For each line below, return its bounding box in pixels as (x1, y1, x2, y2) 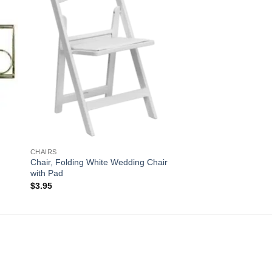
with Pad (30, 168, 63, 178)
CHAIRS (30, 148, 57, 155)
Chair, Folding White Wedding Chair (30, 157, 168, 168)
